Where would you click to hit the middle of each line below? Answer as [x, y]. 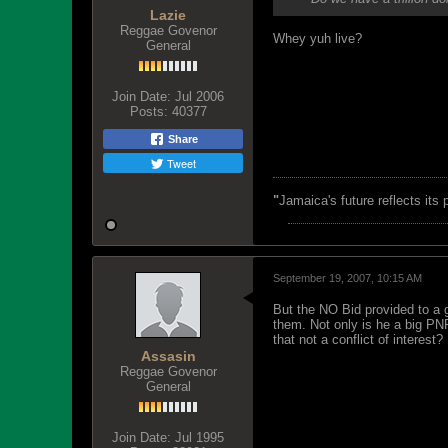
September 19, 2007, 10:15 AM [347, 278]
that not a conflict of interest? [358, 339]
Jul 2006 [199, 96]
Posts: [148, 111]
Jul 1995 [199, 437]
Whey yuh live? [317, 38]
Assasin [168, 356]
